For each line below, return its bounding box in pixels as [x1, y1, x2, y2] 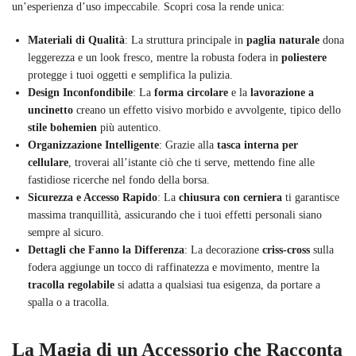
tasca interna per [217, 138, 298, 151]
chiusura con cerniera [179, 191, 282, 203]
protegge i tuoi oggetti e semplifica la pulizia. [28, 68, 233, 81]
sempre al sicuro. [28, 226, 104, 238]
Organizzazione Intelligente [28, 138, 159, 151]
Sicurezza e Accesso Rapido [28, 191, 157, 203]
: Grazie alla [159, 138, 217, 151]
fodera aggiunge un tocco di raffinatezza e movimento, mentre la [28, 261, 319, 273]
